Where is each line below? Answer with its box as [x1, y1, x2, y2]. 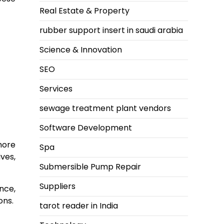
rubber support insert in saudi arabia [39, 24, 183, 36]
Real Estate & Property [39, 5, 129, 17]
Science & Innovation [39, 44, 122, 56]
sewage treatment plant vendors [39, 102, 171, 114]
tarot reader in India [39, 200, 118, 212]
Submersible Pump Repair [39, 161, 141, 173]
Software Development [39, 122, 132, 134]
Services [39, 83, 72, 95]
